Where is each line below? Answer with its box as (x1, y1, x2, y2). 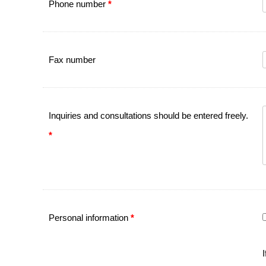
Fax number (49, 55, 96, 65)
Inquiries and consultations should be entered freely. (49, 110, 248, 121)
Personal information (49, 213, 131, 223)
